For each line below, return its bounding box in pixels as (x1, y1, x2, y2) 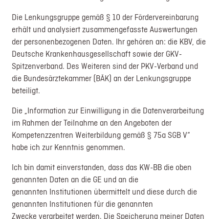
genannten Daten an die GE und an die (12, 174, 139, 185)
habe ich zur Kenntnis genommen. (12, 141, 126, 153)
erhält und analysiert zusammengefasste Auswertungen (12, 23, 198, 35)
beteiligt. (12, 85, 41, 96)
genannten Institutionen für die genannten (12, 198, 153, 209)
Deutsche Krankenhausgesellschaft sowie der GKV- (12, 48, 182, 59)
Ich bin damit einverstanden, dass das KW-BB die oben (12, 161, 192, 173)
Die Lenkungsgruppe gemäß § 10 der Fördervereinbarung (12, 11, 199, 22)
